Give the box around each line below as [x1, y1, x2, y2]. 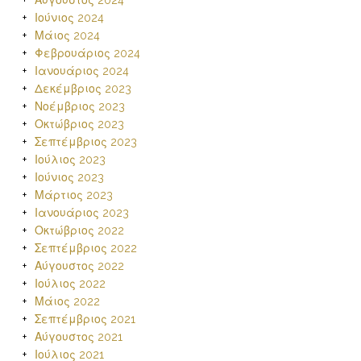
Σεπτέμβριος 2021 [34, 313, 135, 326]
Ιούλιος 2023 [34, 153, 106, 166]
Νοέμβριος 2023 [34, 100, 125, 113]
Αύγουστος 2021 [34, 330, 122, 343]
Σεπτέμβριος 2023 [34, 135, 137, 148]
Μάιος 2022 [34, 295, 100, 308]
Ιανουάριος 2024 [34, 64, 129, 77]
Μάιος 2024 [34, 29, 100, 42]
